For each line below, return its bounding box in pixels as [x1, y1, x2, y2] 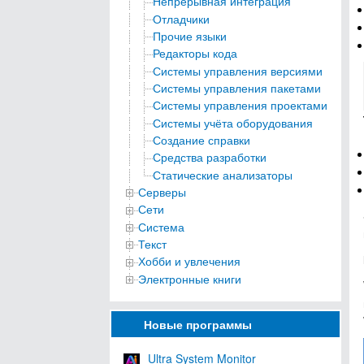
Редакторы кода [153, 45, 237, 62]
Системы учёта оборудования [153, 114, 313, 131]
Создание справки [153, 132, 250, 149]
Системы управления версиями [153, 62, 323, 79]
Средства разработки [153, 149, 266, 166]
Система [138, 218, 184, 235]
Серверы [138, 184, 186, 201]
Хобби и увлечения [138, 253, 240, 270]
